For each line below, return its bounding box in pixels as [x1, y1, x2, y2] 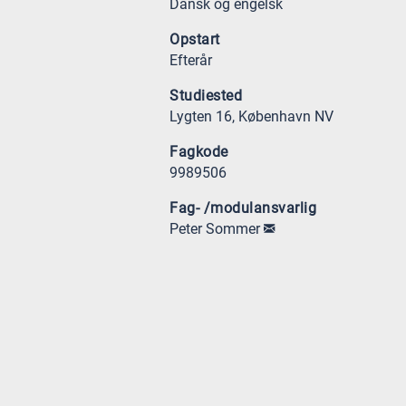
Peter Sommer [169, 220, 264, 237]
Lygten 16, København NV [169, 108, 333, 125]
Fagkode [169, 143, 228, 160]
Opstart [169, 31, 220, 48]
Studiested [169, 87, 242, 104]
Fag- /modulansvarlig [169, 199, 316, 217]
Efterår [169, 52, 212, 69]
